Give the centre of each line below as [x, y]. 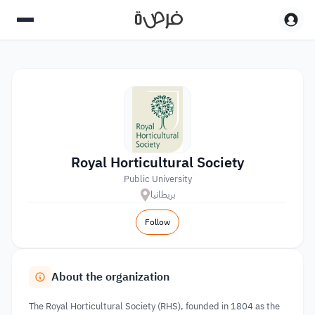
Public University [157, 179]
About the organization [110, 277]
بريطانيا [163, 194]
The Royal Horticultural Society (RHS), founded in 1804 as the [154, 306]
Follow [157, 222]
